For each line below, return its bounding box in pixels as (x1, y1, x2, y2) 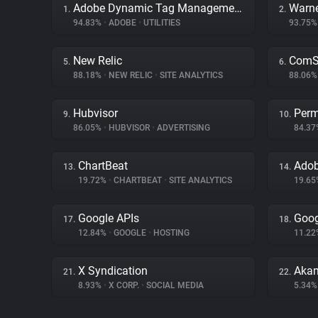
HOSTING (151, 228, 190, 238)
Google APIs (78, 212, 139, 225)
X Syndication (78, 264, 148, 278)
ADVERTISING (155, 123, 210, 133)
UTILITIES (141, 18, 180, 28)
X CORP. (106, 280, 141, 290)
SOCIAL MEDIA (144, 280, 204, 290)
